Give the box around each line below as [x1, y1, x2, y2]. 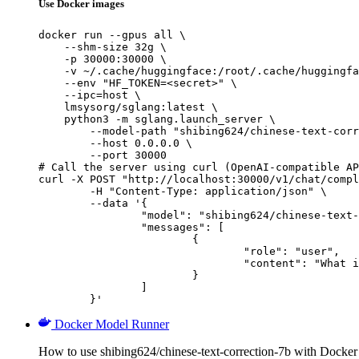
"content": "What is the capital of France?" [38, 256, 244, 269]
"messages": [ [38, 220, 141, 233]
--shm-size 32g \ [38, 40, 167, 53]
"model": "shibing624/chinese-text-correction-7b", [38, 208, 141, 221]
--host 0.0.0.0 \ [38, 136, 192, 149]
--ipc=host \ [38, 88, 141, 101]
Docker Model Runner [54, 317, 169, 331]
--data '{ [38, 196, 90, 209]
